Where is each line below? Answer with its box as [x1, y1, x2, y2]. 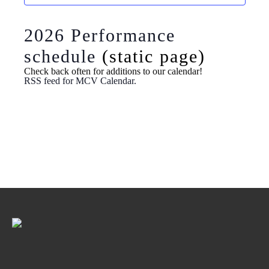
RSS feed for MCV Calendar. [23, 76, 136, 86]
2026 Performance [23, 25, 175, 46]
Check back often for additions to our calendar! [23, 66, 202, 77]
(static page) [95, 46, 205, 67]
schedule [23, 46, 96, 67]
